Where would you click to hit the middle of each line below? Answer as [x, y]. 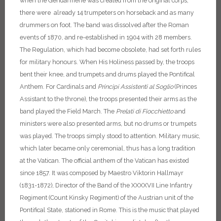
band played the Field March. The [68, 111]
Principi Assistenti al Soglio [135, 87]
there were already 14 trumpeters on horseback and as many [107, 13]
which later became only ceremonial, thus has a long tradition [108, 148]
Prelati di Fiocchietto [145, 111]
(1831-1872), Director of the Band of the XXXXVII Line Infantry [106, 185]
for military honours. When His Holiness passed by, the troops [107, 62]
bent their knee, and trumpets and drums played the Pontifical [107, 74]
